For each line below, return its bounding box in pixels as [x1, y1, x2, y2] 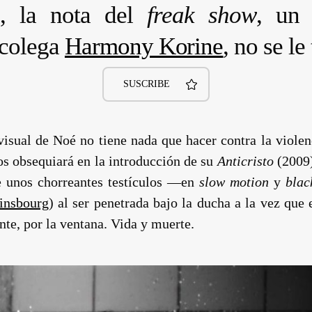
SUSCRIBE [123, 78, 170, 89]
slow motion [198, 173, 269, 189]
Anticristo [217, 153, 274, 169]
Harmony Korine [64, 32, 224, 60]
